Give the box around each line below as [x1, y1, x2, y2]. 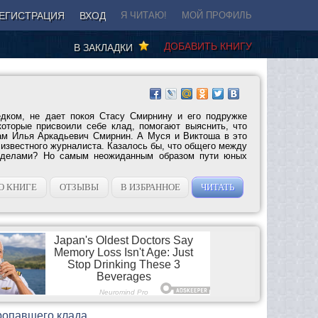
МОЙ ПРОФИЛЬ [182, 10, 252, 21]
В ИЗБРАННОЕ [120, 181, 180, 192]
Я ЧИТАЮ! [121, 10, 167, 21]
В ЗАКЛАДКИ [74, 41, 138, 53]
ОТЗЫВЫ [60, 181, 99, 192]
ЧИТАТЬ [201, 181, 235, 192]
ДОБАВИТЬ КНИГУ [164, 40, 252, 52]
